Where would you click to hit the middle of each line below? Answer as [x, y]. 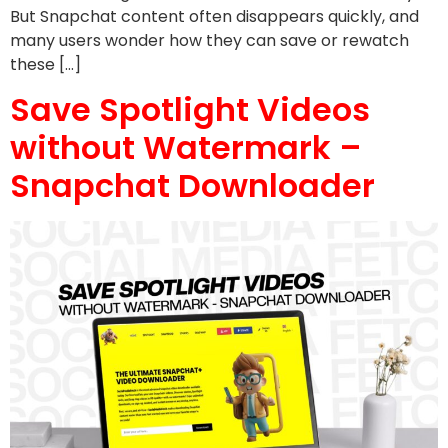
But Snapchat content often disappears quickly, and [214, 16]
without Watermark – [186, 148]
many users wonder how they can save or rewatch [209, 40]
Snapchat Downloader [192, 186]
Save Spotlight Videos [190, 110]
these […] [45, 64]
